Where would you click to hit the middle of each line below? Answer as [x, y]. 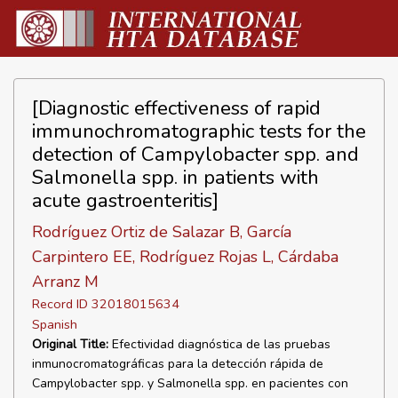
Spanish [55, 324]
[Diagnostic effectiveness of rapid [176, 108]
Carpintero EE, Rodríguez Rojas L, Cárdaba [185, 257]
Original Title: [70, 344]
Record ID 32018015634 [106, 304]
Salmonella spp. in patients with [175, 177]
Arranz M [65, 282]
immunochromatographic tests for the [199, 131]
